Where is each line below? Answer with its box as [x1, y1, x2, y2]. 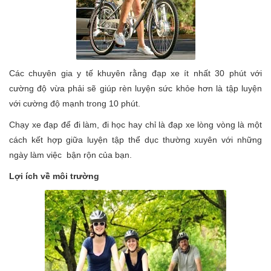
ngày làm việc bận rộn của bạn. [9, 150, 132, 160]
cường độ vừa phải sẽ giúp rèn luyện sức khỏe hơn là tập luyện [9, 83, 262, 93]
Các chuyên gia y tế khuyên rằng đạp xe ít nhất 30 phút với [9, 68, 262, 78]
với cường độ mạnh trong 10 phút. [9, 99, 140, 108]
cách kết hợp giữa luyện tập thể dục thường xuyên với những [9, 135, 262, 145]
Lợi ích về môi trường [9, 171, 99, 181]
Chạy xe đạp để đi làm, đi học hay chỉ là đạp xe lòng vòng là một [9, 120, 262, 129]
